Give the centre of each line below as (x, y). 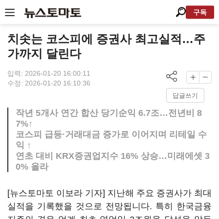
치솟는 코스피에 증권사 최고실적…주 (106, 39)
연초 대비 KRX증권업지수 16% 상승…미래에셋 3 (113, 156)
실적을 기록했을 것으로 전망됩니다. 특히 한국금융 (109, 206)
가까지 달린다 (44, 54)
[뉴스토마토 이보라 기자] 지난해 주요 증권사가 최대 (109, 193)
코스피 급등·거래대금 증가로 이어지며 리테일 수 (111, 134)
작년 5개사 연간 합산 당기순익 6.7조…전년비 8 (109, 113)
